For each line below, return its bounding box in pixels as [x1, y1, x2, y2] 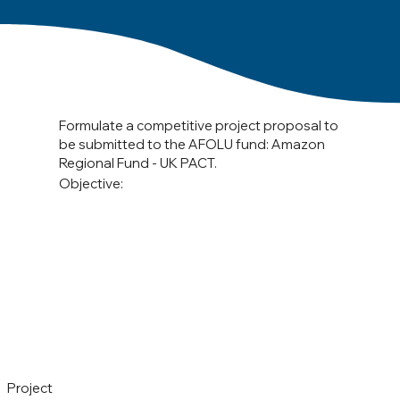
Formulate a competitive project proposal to [59, 117, 339, 135]
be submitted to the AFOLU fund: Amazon [59, 136, 326, 154]
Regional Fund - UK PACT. [59, 154, 218, 172]
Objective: [59, 175, 124, 193]
